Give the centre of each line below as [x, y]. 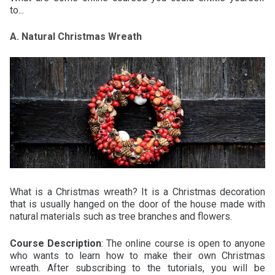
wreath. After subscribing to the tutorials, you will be [137, 268]
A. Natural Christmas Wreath [76, 36]
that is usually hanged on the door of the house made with [137, 204]
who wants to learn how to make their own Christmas [137, 255]
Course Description [56, 243]
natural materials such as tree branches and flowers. [121, 216]
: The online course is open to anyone [183, 243]
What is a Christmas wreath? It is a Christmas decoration [137, 192]
